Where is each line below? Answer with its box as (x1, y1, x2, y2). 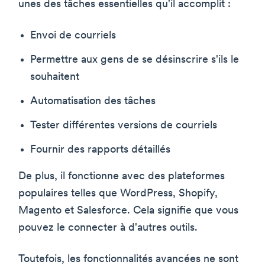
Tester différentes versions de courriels (30, 119, 217, 131)
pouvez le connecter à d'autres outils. (18, 222, 198, 234)
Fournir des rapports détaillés (30, 144, 170, 156)
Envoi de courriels (30, 30, 116, 41)
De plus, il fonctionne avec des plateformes (18, 170, 225, 182)
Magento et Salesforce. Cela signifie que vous (18, 205, 238, 216)
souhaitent (30, 71, 79, 83)
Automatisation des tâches (30, 95, 156, 107)
